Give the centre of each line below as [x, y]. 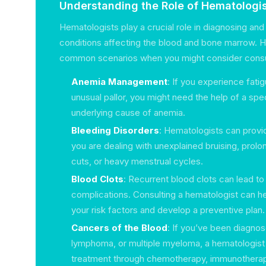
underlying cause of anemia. [128, 113]
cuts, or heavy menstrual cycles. [137, 161]
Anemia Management [119, 82]
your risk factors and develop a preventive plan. [168, 210]
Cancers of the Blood [119, 228]
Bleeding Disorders [115, 130]
